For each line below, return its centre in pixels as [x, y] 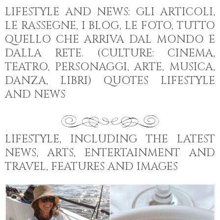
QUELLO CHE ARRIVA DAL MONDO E [110, 40]
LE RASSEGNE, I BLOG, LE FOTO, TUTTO [110, 26]
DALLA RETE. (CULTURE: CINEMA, [110, 54]
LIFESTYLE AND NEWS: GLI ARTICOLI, [110, 12]
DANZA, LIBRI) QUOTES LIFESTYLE [110, 81]
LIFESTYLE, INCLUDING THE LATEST [110, 139]
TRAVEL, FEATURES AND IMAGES [91, 167]
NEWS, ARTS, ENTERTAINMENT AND [110, 153]
